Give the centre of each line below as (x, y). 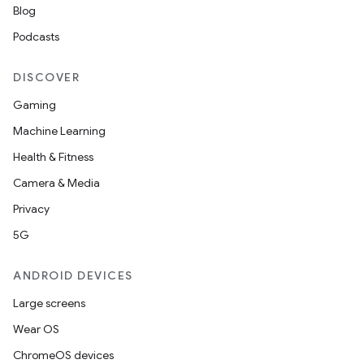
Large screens (49, 303)
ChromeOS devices (63, 355)
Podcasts (36, 37)
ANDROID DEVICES (73, 275)
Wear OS (36, 329)
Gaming (35, 105)
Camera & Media (56, 183)
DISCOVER (46, 77)
